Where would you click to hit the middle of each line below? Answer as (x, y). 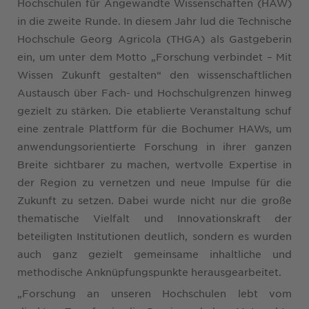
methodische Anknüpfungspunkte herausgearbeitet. (149, 271)
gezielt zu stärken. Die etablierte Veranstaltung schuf (154, 110)
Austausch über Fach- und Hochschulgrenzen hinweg (154, 92)
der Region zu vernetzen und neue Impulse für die (154, 182)
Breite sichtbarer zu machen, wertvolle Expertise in (154, 164)
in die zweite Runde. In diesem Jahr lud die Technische (154, 20)
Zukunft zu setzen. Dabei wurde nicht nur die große (154, 200)
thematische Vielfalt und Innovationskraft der (154, 218)
